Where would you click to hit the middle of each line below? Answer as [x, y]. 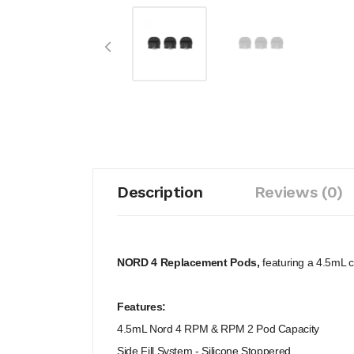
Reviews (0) [298, 192]
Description [160, 192]
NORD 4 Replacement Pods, [190, 262]
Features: [141, 307]
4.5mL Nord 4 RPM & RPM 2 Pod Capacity [218, 329]
